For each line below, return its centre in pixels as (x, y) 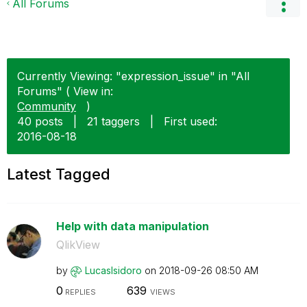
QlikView (78, 245)
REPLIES (79, 292)
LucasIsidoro (113, 270)
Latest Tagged (59, 174)
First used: (191, 121)
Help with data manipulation (132, 226)
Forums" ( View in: (65, 91)
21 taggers (113, 121)
